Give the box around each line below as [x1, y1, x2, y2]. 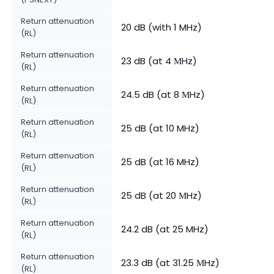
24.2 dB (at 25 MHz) [121, 222, 209, 235]
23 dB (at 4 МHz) [121, 54, 197, 67]
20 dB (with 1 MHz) [121, 20, 202, 34]
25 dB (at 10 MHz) [121, 121, 199, 135]
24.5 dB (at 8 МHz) [121, 87, 205, 101]
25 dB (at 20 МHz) [121, 188, 202, 202]
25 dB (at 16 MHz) [121, 155, 199, 168]
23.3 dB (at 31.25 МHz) [121, 256, 220, 269]
